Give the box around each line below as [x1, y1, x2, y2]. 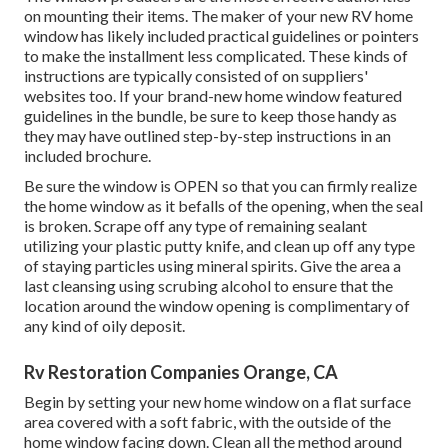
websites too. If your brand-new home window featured [24, 86, 402, 106]
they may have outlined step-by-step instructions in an [24, 126, 391, 146]
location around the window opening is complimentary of [24, 296, 410, 316]
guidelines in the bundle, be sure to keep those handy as [24, 106, 397, 126]
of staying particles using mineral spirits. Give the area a [24, 256, 401, 276]
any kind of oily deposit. [24, 316, 185, 336]
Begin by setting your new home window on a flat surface [24, 392, 411, 412]
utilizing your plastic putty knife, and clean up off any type [24, 236, 415, 256]
